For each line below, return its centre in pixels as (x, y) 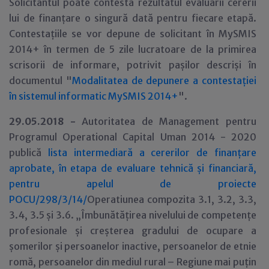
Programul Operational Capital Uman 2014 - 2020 (133, 137)
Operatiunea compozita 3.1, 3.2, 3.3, (172, 199)
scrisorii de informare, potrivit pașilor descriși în (133, 65)
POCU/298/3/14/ (48, 199)
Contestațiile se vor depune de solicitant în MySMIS (133, 34)
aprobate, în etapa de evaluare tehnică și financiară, (133, 168)
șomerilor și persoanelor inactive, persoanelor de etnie (133, 246)
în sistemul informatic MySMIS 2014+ (94, 96)
